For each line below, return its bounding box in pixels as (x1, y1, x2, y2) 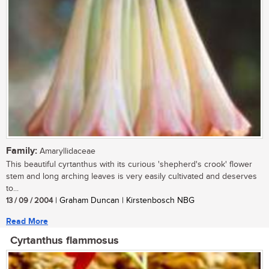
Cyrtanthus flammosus (10, 234, 119, 247)
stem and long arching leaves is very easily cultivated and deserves (6, 171, 257, 181)
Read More (6, 216, 48, 226)
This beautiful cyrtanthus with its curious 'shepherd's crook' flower (6, 159, 252, 169)
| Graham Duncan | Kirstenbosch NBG (53, 195, 195, 205)
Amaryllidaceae (37, 146, 95, 156)
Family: (6, 145, 37, 157)
